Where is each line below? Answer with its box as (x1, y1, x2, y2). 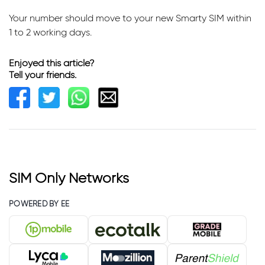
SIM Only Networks (9, 169, 129, 187)
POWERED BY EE (9, 199, 70, 209)
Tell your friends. (9, 69, 76, 81)
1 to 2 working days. (9, 27, 92, 38)
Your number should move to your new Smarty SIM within (9, 12, 251, 24)
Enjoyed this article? (9, 57, 94, 69)
